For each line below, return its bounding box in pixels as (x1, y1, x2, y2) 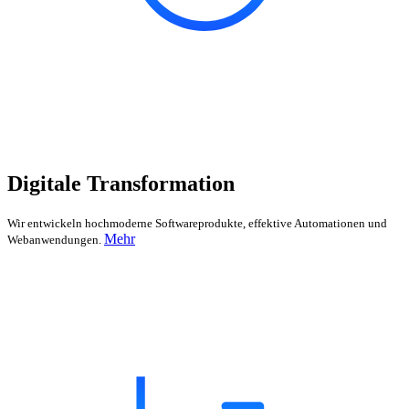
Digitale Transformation (7, 172, 235, 196)
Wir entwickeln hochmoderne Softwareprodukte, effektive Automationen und (7, 216, 387, 231)
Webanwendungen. (7, 233, 104, 247)
